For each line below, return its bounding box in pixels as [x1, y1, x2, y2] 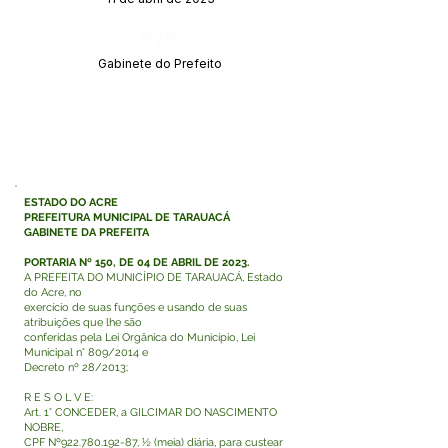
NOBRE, [24, 421, 63, 434]
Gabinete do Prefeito [98, 56, 222, 71]
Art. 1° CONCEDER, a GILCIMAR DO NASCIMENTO [24, 406, 277, 419]
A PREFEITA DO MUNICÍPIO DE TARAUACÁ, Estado [24, 271, 283, 284]
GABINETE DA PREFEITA [24, 226, 149, 239]
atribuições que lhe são [24, 316, 142, 329]
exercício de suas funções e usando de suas [24, 301, 247, 314]
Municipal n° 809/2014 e [24, 346, 148, 359]
